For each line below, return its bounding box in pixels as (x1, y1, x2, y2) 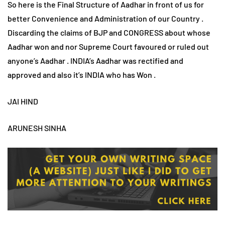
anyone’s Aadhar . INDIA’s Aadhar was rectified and (8, 56, 183, 66)
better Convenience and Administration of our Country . (8, 14, 203, 24)
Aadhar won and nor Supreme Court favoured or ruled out (8, 42, 209, 52)
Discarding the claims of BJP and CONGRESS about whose (8, 28, 210, 38)
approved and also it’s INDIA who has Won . (8, 70, 156, 80)
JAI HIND (8, 96, 38, 106)
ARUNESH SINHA (8, 123, 66, 133)
